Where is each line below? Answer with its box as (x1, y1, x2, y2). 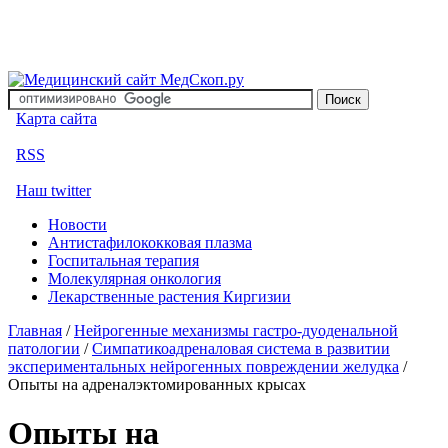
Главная (8, 322, 62, 339)
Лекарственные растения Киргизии (48, 288, 291, 305)
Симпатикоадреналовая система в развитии (92, 340, 390, 357)
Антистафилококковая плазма (48, 234, 252, 251)
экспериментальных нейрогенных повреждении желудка (8, 358, 399, 375)
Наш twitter (16, 182, 91, 199)
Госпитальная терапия (48, 252, 199, 269)
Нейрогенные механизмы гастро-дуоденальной (74, 322, 398, 339)
